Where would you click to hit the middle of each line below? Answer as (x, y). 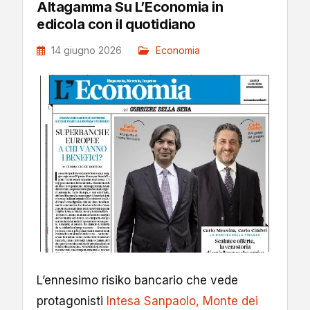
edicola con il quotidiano (117, 24)
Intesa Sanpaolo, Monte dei (182, 301)
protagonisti (72, 301)
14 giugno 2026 (86, 50)
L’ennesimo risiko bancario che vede (137, 280)
